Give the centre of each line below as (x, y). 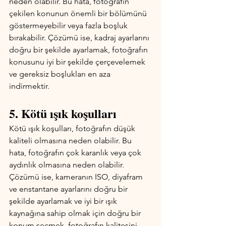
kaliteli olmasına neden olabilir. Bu (71, 140)
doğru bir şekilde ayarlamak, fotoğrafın (79, 50)
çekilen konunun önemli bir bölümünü (79, 13)
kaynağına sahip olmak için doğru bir (76, 213)
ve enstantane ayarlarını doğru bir (69, 189)
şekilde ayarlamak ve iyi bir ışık (64, 201)
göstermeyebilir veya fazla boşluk (69, 25)
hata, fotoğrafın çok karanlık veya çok (76, 153)
